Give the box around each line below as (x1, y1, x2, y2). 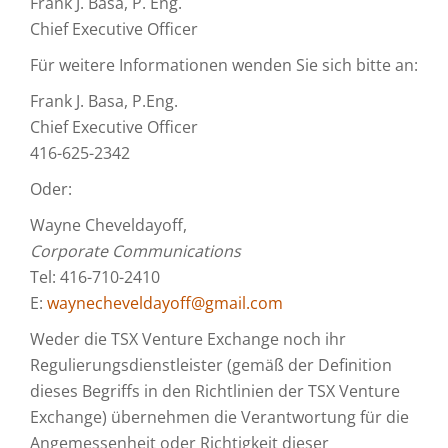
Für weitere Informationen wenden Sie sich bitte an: (30, 54, 418, 76)
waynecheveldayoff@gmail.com (47, 292, 283, 314)
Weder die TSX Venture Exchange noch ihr (30, 328, 346, 350)
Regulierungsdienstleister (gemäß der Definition (30, 354, 392, 376)
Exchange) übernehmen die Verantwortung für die (30, 406, 409, 428)
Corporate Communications (30, 240, 241, 262)
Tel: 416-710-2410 (30, 266, 160, 288)
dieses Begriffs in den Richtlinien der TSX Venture (30, 380, 400, 402)
